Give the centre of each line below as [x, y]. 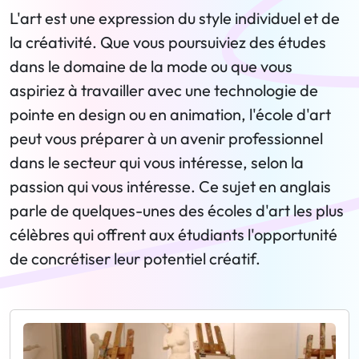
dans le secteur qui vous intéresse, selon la [157, 162]
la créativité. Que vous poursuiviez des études [168, 42]
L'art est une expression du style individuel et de [175, 18]
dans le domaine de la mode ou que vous [151, 66]
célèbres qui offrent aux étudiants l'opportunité [173, 234]
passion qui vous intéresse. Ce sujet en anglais [170, 186]
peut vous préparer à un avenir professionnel [166, 138]
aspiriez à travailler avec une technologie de [164, 90]
